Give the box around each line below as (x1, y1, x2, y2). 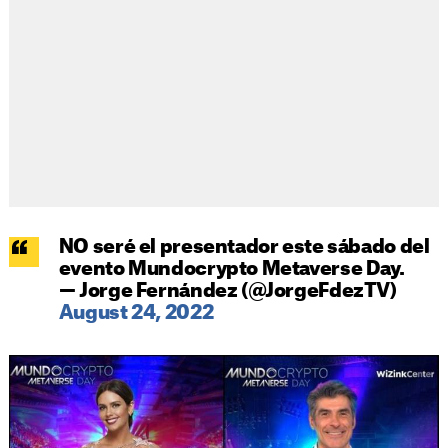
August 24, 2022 (58, 303, 214, 323)
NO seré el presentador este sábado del (58, 237, 430, 257)
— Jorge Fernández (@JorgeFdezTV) (58, 281, 397, 301)
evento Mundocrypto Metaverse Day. (58, 259, 405, 279)
